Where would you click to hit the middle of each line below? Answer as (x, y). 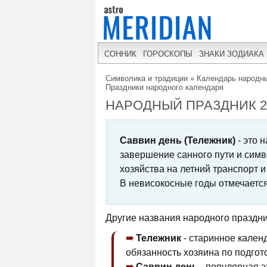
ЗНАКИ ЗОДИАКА (232, 54)
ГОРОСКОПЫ (168, 54)
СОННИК (120, 54)
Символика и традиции (147, 78)
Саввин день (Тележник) (178, 140)
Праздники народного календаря (164, 87)
